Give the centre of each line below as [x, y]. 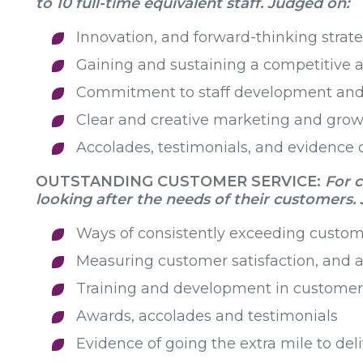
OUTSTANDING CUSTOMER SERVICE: [180, 182]
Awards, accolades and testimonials [207, 316]
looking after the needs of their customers [194, 200]
